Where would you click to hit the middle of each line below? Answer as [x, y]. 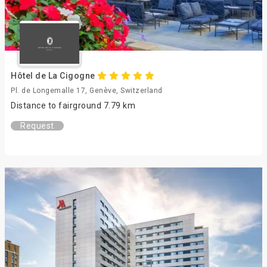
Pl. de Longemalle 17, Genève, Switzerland [87, 91]
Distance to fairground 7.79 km [73, 105]
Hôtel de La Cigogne [54, 76]
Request [37, 126]
